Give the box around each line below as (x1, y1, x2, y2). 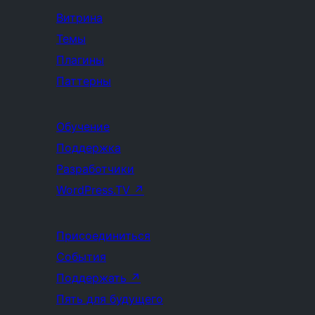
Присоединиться (56, 229, 150, 243)
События (56, 250, 106, 264)
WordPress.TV (56, 183, 134, 197)
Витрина (56, 11, 103, 25)
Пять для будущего (56, 292, 163, 306)
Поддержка (56, 141, 121, 155)
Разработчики (56, 162, 134, 176)
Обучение (56, 120, 110, 134)
